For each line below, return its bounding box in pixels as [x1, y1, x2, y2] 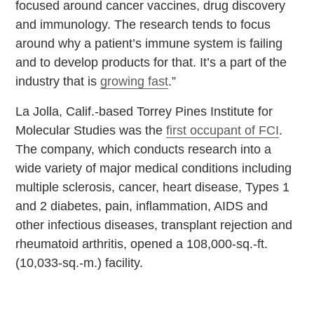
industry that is [15, 74, 101, 88]
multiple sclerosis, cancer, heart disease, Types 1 [15, 179, 290, 194]
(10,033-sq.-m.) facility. [15, 255, 144, 270]
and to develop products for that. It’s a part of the [15, 55, 287, 69]
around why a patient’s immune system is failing [15, 36, 283, 50]
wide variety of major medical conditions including [15, 161, 292, 175]
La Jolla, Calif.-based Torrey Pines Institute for [15, 104, 273, 118]
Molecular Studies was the [15, 123, 167, 137]
